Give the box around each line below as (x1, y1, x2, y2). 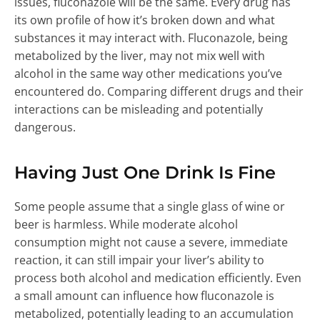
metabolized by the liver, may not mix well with (14, 47, 265, 64)
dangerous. (14, 119, 76, 135)
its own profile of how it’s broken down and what (14, 11, 275, 28)
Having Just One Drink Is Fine (14, 161, 276, 183)
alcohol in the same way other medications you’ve (14, 65, 282, 81)
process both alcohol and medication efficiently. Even (14, 269, 301, 286)
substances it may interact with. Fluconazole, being (14, 29, 288, 46)
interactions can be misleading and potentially (14, 101, 263, 117)
